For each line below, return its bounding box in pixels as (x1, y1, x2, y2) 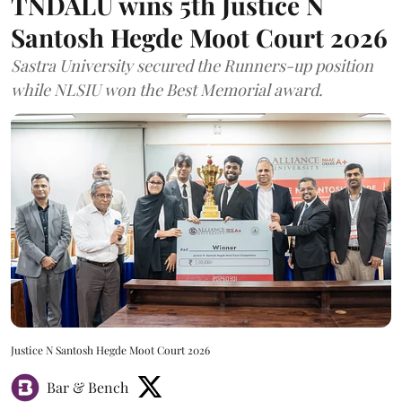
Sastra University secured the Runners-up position (11, 55, 373, 77)
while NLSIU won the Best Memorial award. (11, 79, 323, 101)
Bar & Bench (47, 377, 128, 397)
